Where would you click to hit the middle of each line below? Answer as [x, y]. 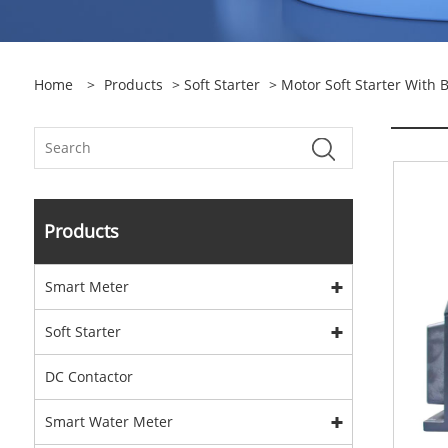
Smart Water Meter [108, 421]
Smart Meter [86, 286]
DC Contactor [88, 376]
